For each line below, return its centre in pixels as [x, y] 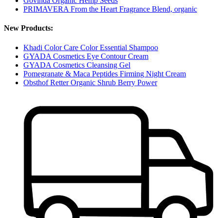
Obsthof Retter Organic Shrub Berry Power [90, 82]
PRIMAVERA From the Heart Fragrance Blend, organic [110, 9]
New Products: [28, 28]
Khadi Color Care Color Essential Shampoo [91, 47]
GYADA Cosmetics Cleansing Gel [77, 65]
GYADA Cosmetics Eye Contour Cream [86, 56]
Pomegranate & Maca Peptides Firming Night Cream [105, 73]
